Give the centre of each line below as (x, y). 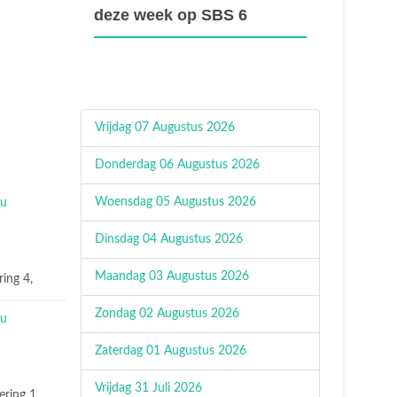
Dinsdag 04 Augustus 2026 (169, 239)
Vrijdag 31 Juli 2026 (148, 388)
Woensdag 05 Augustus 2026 (175, 202)
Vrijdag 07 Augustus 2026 (165, 128)
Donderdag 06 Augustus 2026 (177, 165)
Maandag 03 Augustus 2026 (172, 276)
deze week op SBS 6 (171, 15)
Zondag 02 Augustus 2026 (167, 314)
